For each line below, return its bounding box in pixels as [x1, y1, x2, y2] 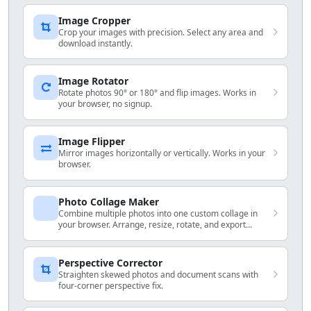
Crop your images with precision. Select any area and [58, 26, 264, 38]
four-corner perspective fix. [58, 279, 164, 292]
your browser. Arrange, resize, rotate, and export [58, 219, 246, 231]
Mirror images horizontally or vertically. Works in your [58, 147, 266, 160]
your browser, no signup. [58, 97, 153, 110]
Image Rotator [58, 74, 129, 87]
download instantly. [58, 37, 133, 49]
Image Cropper [58, 13, 131, 27]
